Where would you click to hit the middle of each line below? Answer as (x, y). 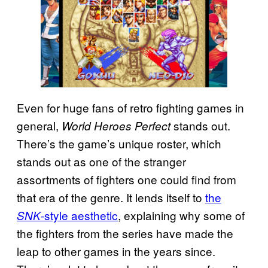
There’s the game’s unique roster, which (119, 144)
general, (39, 126)
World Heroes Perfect (116, 126)
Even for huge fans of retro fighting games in (130, 108)
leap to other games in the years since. (116, 251)
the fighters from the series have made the (125, 233)
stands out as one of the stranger (101, 162)
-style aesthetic (79, 215)
